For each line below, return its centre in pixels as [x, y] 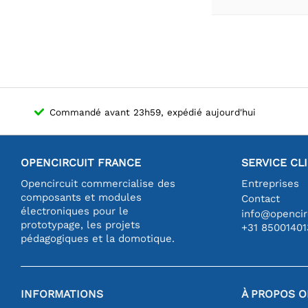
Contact [261, 198]
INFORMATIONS [62, 294]
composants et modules [81, 197]
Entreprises [270, 183]
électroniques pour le [75, 211]
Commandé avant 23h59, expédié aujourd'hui [153, 112]
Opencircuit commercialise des [98, 183]
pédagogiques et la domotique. [98, 238]
